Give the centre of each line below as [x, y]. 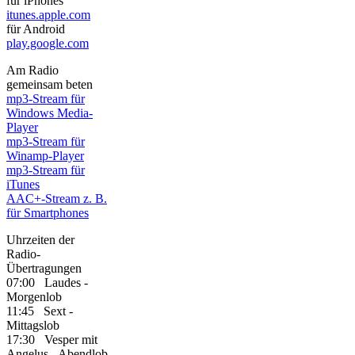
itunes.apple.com [48, 15]
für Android [36, 29]
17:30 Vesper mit [52, 340]
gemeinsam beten [50, 85]
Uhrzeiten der [40, 240]
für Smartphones [48, 213]
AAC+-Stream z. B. [57, 199]
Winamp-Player [45, 156]
